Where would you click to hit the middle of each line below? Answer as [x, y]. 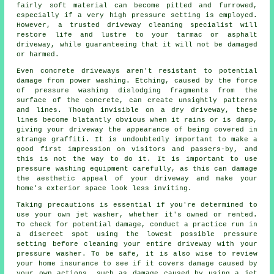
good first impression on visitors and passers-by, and [137, 150]
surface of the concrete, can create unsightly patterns [137, 101]
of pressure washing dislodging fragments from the [137, 91]
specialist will [220, 25]
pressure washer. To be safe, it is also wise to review [137, 254]
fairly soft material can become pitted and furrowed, [137, 6]
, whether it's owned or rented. [188, 215]
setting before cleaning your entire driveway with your [137, 244]
